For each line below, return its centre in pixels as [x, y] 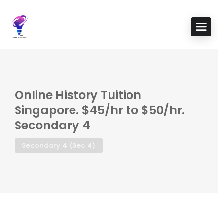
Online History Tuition [78, 95]
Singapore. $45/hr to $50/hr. [100, 110]
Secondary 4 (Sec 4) [59, 145]
